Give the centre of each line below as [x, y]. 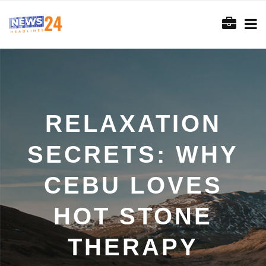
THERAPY [133, 247]
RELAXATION [133, 123]
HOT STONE [133, 216]
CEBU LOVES [133, 185]
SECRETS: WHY [133, 154]
